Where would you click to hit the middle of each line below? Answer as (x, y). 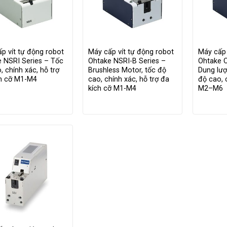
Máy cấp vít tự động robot (131, 52)
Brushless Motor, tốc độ (127, 70)
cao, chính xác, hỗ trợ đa (129, 79)
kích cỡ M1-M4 (112, 88)
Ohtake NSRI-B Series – (127, 61)
